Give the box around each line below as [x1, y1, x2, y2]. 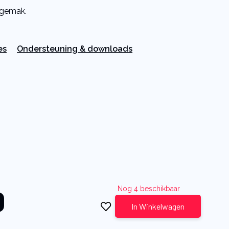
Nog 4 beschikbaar [118, 185, 180, 193]
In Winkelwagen [131, 201, 185, 211]
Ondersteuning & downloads [17, 44, 133, 54]
